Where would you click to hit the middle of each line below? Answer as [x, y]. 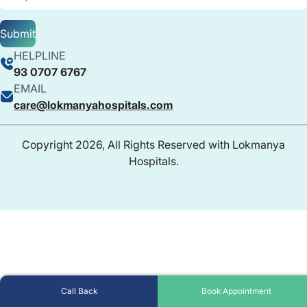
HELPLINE [40, 55]
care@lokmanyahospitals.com [93, 105]
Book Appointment [236, 291]
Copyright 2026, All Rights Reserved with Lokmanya [153, 144]
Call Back [79, 291]
